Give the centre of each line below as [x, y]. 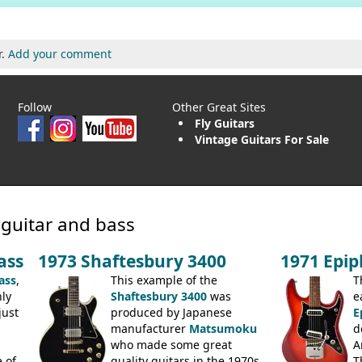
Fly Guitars [225, 123]
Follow [35, 107]
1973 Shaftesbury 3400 [132, 261]
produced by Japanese [171, 312]
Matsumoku [223, 328]
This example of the [164, 280]
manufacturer [150, 328]
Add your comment [60, 53]
